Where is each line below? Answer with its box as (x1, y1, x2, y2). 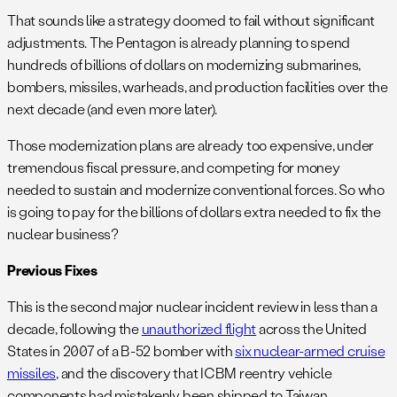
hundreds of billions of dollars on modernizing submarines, (7, 54, 362, 74)
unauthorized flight (141, 318, 257, 338)
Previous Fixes (7, 260, 97, 279)
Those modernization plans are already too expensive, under (7, 135, 375, 154)
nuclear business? (7, 223, 121, 243)
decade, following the (7, 318, 142, 338)
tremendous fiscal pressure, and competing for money (7, 157, 340, 176)
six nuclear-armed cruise (235, 340, 385, 360)
